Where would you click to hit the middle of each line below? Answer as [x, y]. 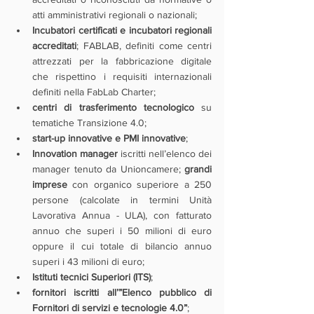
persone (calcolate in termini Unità [122, 200]
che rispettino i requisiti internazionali [122, 76]
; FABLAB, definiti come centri [144, 46]
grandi [198, 169]
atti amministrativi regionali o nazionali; [115, 15]
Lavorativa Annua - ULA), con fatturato [122, 215]
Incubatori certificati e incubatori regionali [122, 30]
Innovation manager [75, 153]
